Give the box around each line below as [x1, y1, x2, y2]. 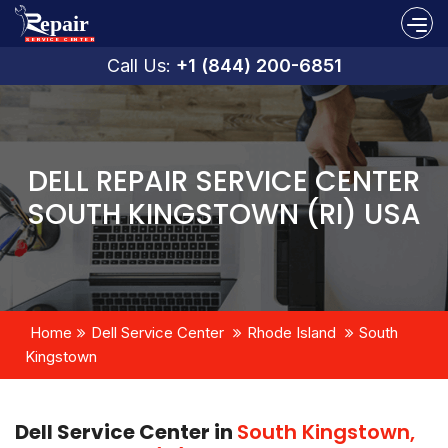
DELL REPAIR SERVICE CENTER [28, 161, 420, 201]
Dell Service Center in [15, 417, 237, 446]
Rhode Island [247, 322, 336, 342]
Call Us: [106, 54, 176, 76]
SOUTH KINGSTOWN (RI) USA [27, 194, 421, 234]
